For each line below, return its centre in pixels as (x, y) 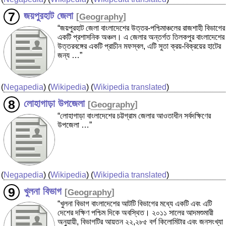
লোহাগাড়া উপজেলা (54, 104)
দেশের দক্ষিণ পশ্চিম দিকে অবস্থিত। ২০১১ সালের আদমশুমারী (135, 213)
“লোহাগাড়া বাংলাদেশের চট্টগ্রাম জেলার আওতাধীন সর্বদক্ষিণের (134, 116)
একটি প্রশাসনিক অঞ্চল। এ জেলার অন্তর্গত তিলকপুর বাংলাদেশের (141, 37)
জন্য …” (70, 55)
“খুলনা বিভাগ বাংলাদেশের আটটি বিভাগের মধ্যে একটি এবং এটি (135, 204)
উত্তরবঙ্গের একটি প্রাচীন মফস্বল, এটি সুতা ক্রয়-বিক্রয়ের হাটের (139, 46)
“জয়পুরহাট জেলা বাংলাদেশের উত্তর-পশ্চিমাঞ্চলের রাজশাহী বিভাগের (141, 28)
